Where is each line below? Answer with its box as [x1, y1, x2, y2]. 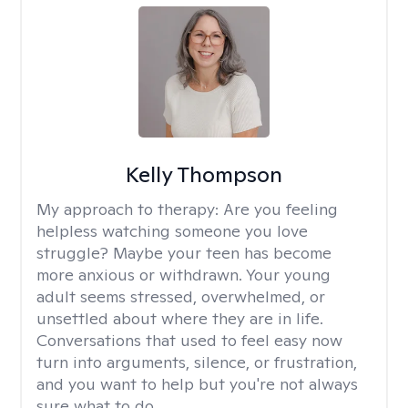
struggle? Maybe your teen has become [36, 242, 331, 263]
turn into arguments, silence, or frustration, [36, 352, 357, 372]
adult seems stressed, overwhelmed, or [36, 286, 325, 307]
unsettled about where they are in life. [36, 308, 323, 329]
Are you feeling [223, 199, 338, 219]
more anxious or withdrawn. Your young [36, 264, 331, 285]
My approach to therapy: [36, 199, 223, 219]
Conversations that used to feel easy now [36, 330, 342, 351]
